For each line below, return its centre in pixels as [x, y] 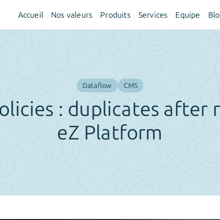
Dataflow [97, 85]
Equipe [188, 15]
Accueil [31, 15]
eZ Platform [110, 132]
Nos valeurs [72, 15]
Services [153, 15]
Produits [115, 15]
